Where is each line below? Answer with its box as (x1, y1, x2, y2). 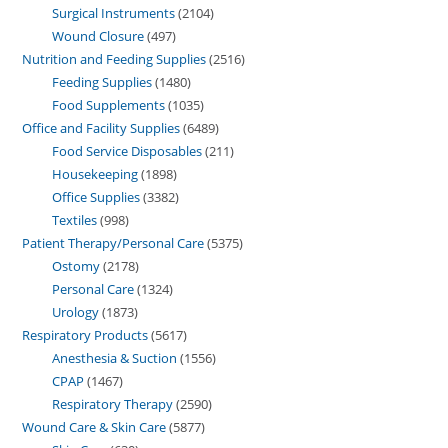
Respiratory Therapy (52, 394, 174, 413)
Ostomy (52, 256, 101, 275)
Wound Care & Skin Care (22, 417, 167, 436)
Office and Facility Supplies (22, 118, 181, 137)
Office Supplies (52, 187, 141, 206)
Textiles (52, 210, 98, 229)
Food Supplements (52, 95, 166, 114)
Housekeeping (52, 164, 139, 183)
